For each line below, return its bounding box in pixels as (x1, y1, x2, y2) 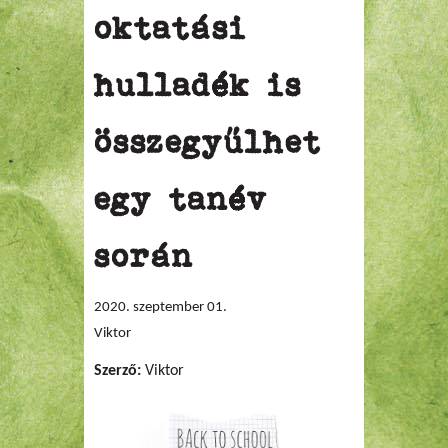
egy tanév (94, 181, 268, 217)
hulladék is (94, 67, 302, 103)
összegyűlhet (94, 124, 322, 160)
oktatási (94, 10, 247, 46)
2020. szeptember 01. (94, 300, 227, 315)
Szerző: (94, 363, 145, 379)
